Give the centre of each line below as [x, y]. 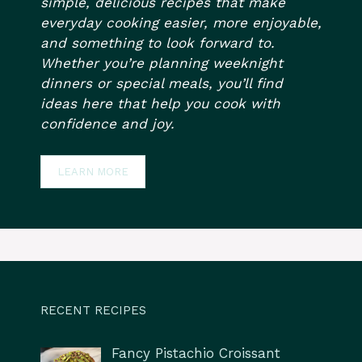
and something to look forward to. [158, 43]
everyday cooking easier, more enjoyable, [181, 23]
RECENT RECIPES [93, 310]
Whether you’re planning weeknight [162, 63]
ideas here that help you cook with [160, 104]
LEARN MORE [93, 171]
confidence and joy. [107, 124]
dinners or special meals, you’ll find [162, 84]
